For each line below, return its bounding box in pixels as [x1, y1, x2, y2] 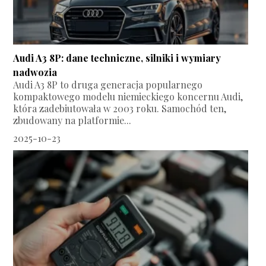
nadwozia [13, 66, 58, 79]
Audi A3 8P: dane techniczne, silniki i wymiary [13, 52, 221, 65]
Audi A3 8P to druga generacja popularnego [13, 78, 203, 91]
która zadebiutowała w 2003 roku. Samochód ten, [13, 102, 227, 115]
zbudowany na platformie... [13, 114, 132, 127]
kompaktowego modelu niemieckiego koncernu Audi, [13, 90, 243, 103]
